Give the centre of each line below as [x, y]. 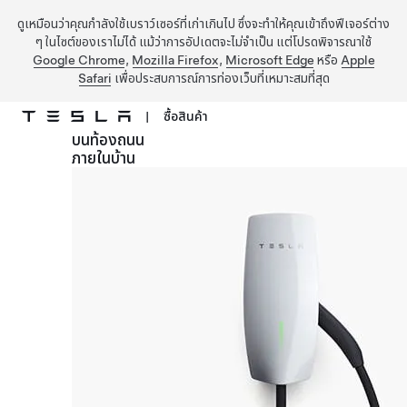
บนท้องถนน [108, 140]
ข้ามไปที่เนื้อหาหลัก [46, 152]
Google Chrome [79, 60]
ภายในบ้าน [104, 158]
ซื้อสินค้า [186, 116]
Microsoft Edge [269, 60]
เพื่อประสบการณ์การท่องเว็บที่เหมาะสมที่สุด [220, 78]
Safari [94, 78]
